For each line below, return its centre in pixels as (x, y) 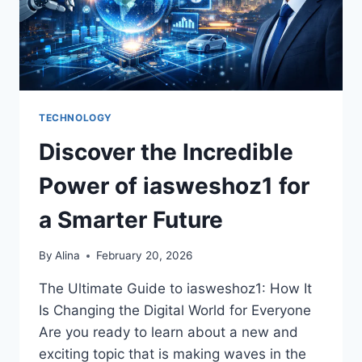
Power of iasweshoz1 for (174, 185)
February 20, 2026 (145, 256)
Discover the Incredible (166, 152)
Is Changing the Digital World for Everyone (175, 311)
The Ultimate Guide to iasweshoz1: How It (175, 289)
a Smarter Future (131, 219)
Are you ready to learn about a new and (168, 333)
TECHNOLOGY (76, 117)
